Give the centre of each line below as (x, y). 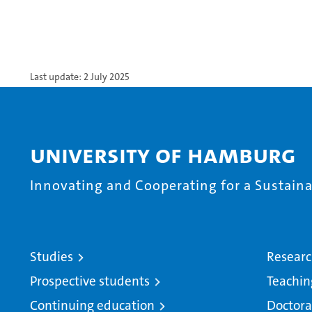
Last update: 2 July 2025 (80, 77)
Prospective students (90, 281)
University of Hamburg (163, 155)
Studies (52, 257)
